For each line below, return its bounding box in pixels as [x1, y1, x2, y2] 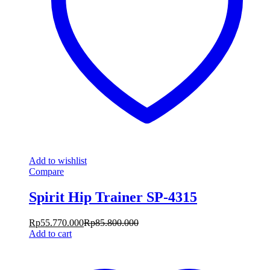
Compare [29, 166, 64, 177]
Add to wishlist [29, 155, 87, 166]
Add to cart [29, 228, 72, 239]
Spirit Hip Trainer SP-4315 [29, 189, 197, 205]
